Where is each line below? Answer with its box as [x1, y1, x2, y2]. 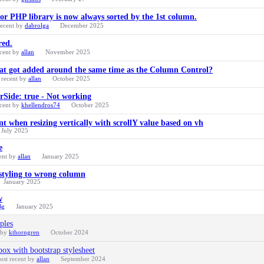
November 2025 [45, 48, 90, 55]
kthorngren [9, 229, 39, 236]
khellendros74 [21, 101, 60, 108]
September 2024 [61, 255, 105, 262]
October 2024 [51, 229, 88, 236]
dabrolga [25, 22, 49, 29]
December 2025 [60, 22, 104, 29]
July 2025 [1, 127, 28, 134]
